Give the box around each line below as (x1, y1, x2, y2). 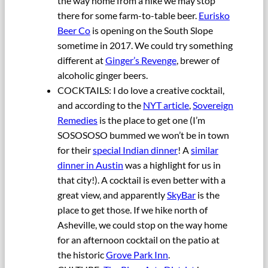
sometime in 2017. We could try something (57, 39, 233, 51)
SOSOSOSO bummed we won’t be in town (57, 129, 229, 141)
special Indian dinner (93, 144, 178, 156)
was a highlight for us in (123, 159, 221, 171)
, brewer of (176, 54, 220, 66)
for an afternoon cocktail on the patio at (57, 234, 220, 246)
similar (191, 144, 218, 156)
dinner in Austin (57, 159, 123, 171)
